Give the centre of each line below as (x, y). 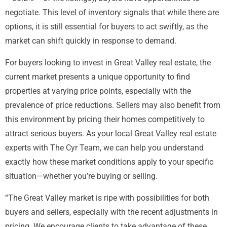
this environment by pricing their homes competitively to (105, 120)
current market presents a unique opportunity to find (98, 77)
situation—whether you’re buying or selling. (81, 176)
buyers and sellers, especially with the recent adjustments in (111, 212)
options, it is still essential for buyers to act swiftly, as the (106, 27)
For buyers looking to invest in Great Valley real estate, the (108, 63)
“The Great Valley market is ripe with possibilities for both (107, 198)
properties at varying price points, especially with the (98, 91)
